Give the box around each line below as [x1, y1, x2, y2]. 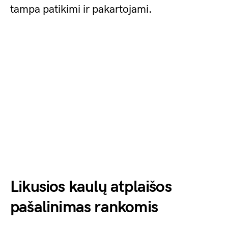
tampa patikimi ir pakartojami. [10, 3, 152, 16]
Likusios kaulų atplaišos [10, 177, 172, 197]
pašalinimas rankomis [10, 197, 158, 218]
